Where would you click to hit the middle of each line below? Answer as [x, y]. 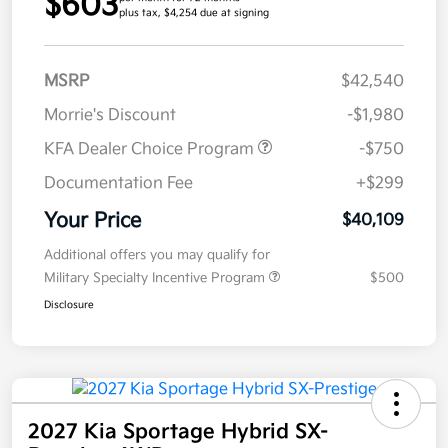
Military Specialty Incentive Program [156, 278]
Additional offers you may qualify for [157, 255]
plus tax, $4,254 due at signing [194, 13]
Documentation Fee [118, 184]
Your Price [92, 221]
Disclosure [69, 305]
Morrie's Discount [110, 116]
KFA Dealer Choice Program [151, 150]
